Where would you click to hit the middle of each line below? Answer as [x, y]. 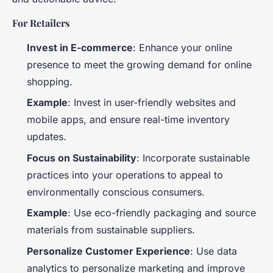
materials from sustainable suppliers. [111, 230]
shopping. [50, 81]
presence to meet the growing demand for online [139, 64]
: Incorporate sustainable [193, 158]
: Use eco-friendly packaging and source [162, 213]
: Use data [214, 251]
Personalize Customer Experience [108, 251]
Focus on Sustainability [82, 158]
